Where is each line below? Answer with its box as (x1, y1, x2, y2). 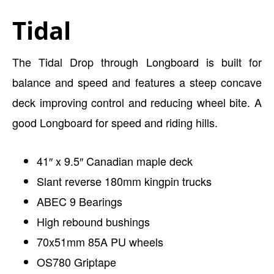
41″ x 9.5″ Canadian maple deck (37, 153, 193, 169)
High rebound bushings (37, 213, 150, 229)
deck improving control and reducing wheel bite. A (12, 94, 262, 110)
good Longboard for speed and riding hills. (12, 114, 218, 130)
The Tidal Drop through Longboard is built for (12, 54, 262, 70)
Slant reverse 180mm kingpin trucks (37, 173, 212, 189)
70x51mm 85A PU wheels (37, 234, 163, 250)
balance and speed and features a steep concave (12, 74, 262, 90)
